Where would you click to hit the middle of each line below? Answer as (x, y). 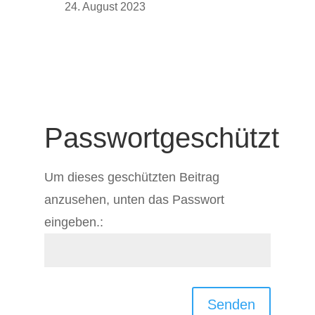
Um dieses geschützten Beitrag (131, 177)
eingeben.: (73, 222)
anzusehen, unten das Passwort (134, 200)
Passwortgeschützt (161, 138)
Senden (232, 304)
